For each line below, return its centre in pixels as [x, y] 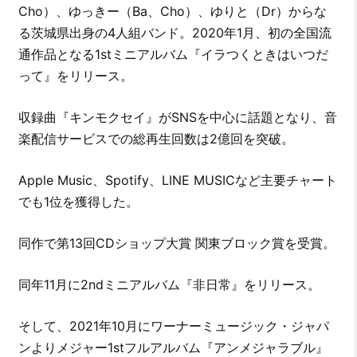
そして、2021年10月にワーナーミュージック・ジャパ [173, 326]
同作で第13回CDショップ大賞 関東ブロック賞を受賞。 [177, 243]
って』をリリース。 [75, 76]
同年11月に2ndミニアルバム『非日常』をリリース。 [169, 285]
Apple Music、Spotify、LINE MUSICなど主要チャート [177, 180]
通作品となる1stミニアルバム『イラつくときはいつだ [173, 55]
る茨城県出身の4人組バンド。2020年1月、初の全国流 [175, 33]
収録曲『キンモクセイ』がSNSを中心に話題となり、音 [177, 118]
